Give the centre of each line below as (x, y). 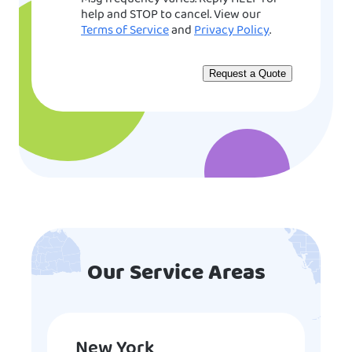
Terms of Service (125, 31)
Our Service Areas (176, 274)
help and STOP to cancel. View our (171, 15)
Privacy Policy (232, 31)
